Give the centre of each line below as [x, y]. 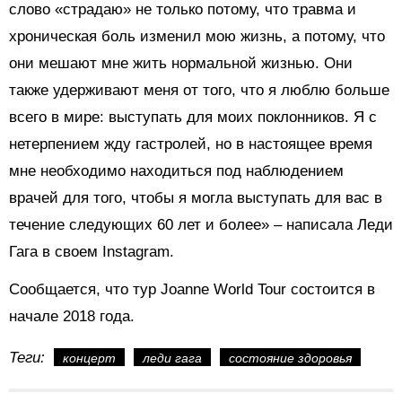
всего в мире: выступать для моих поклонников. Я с [193, 117]
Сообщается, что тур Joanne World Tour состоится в [192, 289]
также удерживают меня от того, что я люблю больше [199, 90]
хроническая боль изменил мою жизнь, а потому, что [197, 36]
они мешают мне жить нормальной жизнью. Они [181, 63]
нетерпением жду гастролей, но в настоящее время [191, 144]
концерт [89, 358]
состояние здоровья [290, 358]
